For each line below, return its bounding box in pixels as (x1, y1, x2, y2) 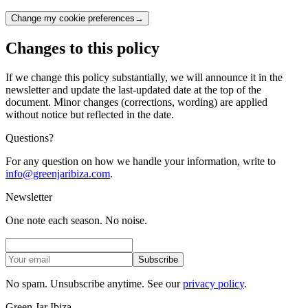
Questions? (5, 131, 54, 144)
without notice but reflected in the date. (5, 108, 174, 120)
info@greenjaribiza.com (5, 167, 110, 179)
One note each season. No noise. (5, 214, 147, 226)
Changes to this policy (5, 38, 159, 57)
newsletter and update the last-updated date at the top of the (5, 83, 261, 96)
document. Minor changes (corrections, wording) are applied (5, 96, 267, 108)
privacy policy (183, 277, 244, 289)
